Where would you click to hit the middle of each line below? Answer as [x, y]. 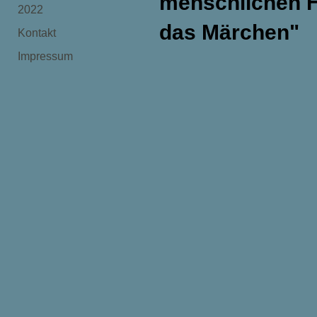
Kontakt [37, 33]
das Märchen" [229, 33]
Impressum [45, 56]
